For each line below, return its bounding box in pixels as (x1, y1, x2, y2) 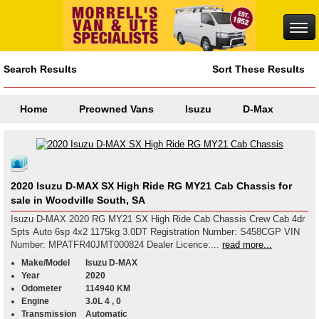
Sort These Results (212, 63, 305, 75)
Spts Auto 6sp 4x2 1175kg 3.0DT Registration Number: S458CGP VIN (11, 226, 150, 237)
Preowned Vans (79, 103, 154, 115)
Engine (21, 296, 49, 306)
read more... (222, 239, 272, 250)
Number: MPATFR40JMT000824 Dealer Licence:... (147, 239, 219, 250)
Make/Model (21, 257, 70, 268)
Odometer (21, 283, 62, 293)
